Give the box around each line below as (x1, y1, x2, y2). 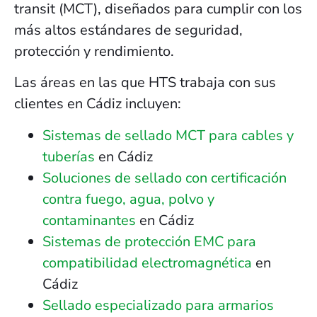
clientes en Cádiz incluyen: (14, 94, 181, 114)
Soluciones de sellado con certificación (42, 168, 287, 188)
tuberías (42, 146, 95, 166)
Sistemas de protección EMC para (42, 231, 256, 251)
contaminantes (42, 210, 136, 230)
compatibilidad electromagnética (42, 253, 252, 272)
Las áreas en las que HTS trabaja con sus (14, 73, 276, 93)
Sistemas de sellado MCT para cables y (42, 125, 294, 145)
